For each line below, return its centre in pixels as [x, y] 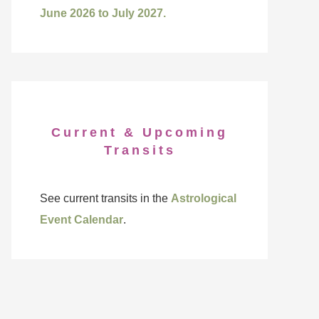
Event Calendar [82, 220]
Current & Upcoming [140, 132]
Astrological [204, 198]
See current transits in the [105, 198]
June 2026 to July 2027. [103, 13]
